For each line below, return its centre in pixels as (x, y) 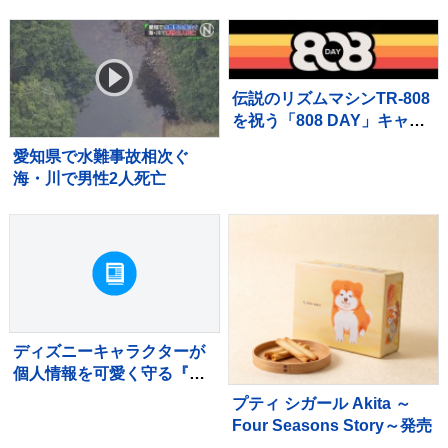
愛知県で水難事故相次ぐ (108, 156)
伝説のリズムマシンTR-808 (331, 99)
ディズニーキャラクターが (108, 351)
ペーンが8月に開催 (301, 143)
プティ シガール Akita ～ (322, 403)
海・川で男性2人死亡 (89, 178)
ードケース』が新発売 (92, 395)
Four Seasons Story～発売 (332, 425)
